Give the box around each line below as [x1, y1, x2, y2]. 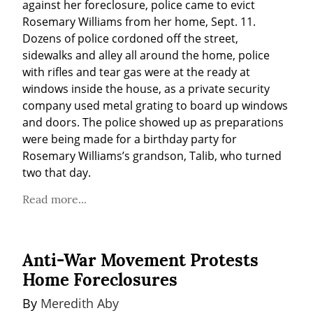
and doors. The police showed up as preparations [22, 114, 284, 130]
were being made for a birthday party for [22, 131, 237, 147]
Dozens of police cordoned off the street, [22, 30, 238, 46]
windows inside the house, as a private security [22, 80, 270, 96]
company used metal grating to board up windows [22, 97, 288, 113]
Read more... [22, 191, 87, 206]
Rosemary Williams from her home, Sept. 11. [22, 13, 256, 29]
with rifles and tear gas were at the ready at [22, 64, 250, 80]
